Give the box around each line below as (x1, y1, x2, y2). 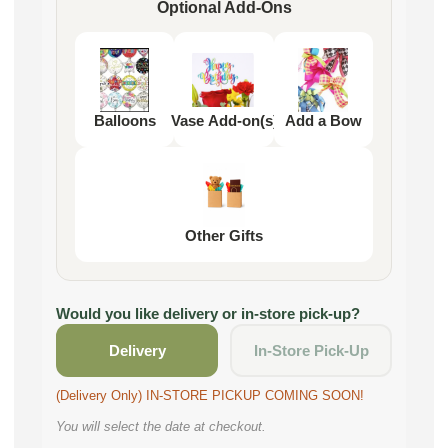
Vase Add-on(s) (170, 113, 278, 130)
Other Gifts (185, 228, 263, 245)
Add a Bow (284, 113, 362, 130)
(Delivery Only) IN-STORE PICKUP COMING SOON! (56, 388, 364, 404)
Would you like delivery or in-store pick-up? (56, 305, 360, 323)
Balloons (93, 113, 156, 130)
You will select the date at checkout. (56, 419, 266, 435)
